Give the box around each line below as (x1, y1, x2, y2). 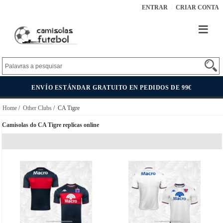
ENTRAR (142, 4, 168, 11)
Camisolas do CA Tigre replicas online (2, 121, 99, 129)
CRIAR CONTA (176, 4, 219, 11)
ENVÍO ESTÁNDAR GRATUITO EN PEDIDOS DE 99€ (31, 84, 192, 92)
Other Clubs (23, 105, 52, 112)
